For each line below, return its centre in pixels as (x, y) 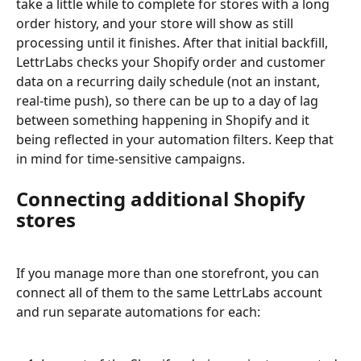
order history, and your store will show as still (156, 24)
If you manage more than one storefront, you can (169, 274)
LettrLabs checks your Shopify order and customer (172, 62)
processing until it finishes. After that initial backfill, (174, 43)
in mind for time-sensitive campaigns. (131, 159)
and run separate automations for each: (138, 312)
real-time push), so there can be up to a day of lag (169, 101)
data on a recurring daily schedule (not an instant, (170, 82)
